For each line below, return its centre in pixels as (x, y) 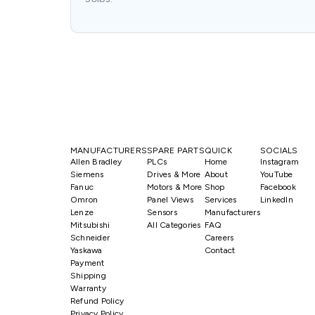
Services (220, 199)
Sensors (162, 212)
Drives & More (174, 174)
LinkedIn (276, 199)
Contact (220, 250)
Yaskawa (86, 250)
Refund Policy (97, 301)
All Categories (174, 225)
